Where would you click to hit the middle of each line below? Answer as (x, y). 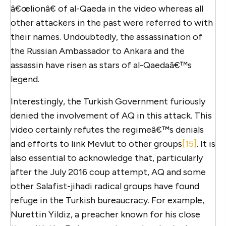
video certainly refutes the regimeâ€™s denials (107, 129)
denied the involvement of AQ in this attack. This (111, 115)
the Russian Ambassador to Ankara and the (98, 51)
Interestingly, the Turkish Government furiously (108, 101)
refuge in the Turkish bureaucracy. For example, (107, 200)
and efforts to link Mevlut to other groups (96, 144)
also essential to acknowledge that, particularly (107, 158)
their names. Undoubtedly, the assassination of (106, 37)
